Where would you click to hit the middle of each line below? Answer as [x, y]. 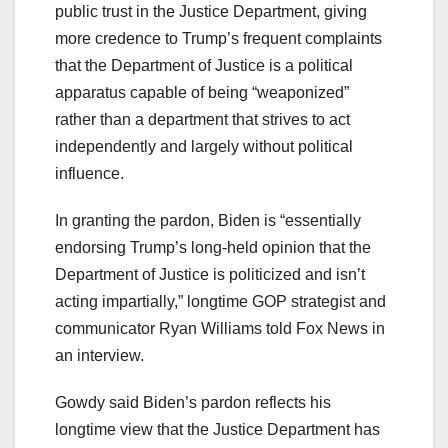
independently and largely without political [204, 146]
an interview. [101, 355]
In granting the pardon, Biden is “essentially [208, 220]
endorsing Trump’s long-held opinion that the [213, 247]
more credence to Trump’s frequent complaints [218, 38]
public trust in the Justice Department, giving [211, 11]
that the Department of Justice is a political [204, 65]
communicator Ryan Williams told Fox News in [220, 328]
